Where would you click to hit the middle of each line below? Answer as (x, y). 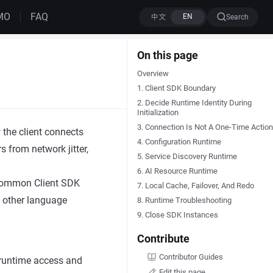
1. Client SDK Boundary (176, 88)
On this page (167, 55)
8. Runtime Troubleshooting (184, 200)
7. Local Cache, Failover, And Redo (195, 186)
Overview (153, 73)
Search (237, 17)
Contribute (163, 239)
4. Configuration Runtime (179, 142)
